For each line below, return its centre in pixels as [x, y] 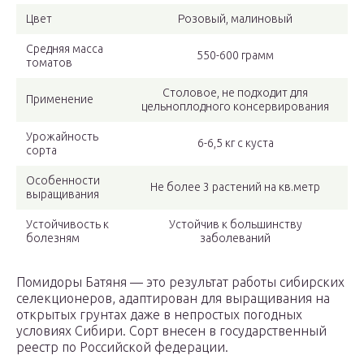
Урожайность [62, 137]
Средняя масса [65, 49]
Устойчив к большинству [235, 225]
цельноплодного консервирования [235, 107]
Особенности [63, 181]
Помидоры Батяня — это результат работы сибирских [180, 282]
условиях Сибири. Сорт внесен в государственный [171, 331]
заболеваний [235, 238]
